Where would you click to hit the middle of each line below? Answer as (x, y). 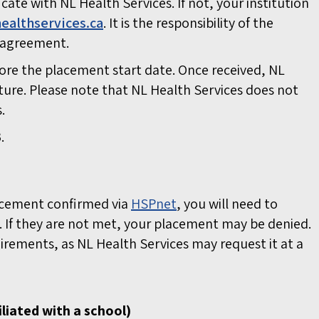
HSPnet (154, 204)
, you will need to (227, 204)
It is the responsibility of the (190, 23)
